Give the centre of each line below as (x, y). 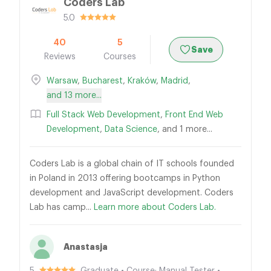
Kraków (142, 81)
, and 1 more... (185, 129)
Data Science (131, 129)
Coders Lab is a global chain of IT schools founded (132, 164)
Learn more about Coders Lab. (155, 207)
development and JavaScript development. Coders (132, 193)
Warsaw (62, 81)
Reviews (60, 57)
